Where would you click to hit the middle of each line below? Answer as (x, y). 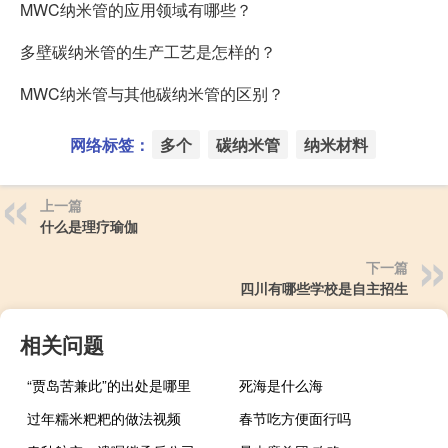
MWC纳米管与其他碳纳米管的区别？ (152, 93)
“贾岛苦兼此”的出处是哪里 (109, 384)
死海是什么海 (281, 384)
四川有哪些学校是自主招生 (324, 287)
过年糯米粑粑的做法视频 (104, 417)
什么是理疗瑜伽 (89, 225)
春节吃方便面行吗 (295, 417)
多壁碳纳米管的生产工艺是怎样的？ (148, 51)
